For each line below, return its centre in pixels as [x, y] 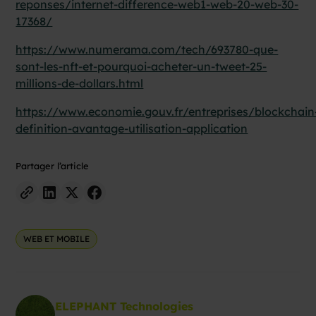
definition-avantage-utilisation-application [132, 128]
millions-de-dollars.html [80, 83]
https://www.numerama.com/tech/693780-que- [147, 49]
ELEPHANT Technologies [124, 306]
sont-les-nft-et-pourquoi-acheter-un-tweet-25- [141, 66]
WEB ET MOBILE [57, 238]
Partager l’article [53, 165]
